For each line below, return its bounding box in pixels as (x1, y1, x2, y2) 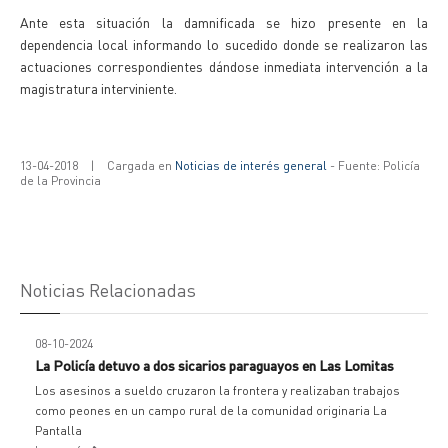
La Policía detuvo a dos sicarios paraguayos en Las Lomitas (35, 356, 394, 374)
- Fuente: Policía (327, 158, 420, 173)
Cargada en (107, 158, 175, 173)
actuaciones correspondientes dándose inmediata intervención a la (20, 57, 428, 75)
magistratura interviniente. (20, 79, 177, 97)
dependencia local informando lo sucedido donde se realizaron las (20, 35, 428, 53)
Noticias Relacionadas (20, 278, 196, 301)
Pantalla (35, 423, 82, 438)
